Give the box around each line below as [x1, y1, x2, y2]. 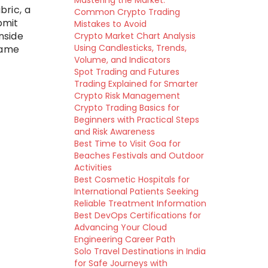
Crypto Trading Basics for [74, 102, 179, 114]
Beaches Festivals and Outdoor [74, 150, 204, 162]
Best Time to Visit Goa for [74, 138, 181, 150]
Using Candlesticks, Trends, [74, 42, 187, 54]
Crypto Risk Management [74, 90, 180, 102]
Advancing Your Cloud [74, 221, 167, 233]
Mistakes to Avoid [74, 18, 147, 30]
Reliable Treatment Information [74, 197, 206, 209]
